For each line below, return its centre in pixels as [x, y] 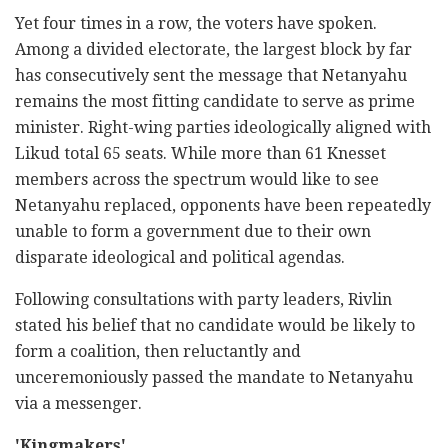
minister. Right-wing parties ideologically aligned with [223, 128]
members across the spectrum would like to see [197, 180]
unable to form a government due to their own [193, 232]
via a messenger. [78, 404]
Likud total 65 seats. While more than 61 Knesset [200, 154]
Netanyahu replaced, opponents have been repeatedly [223, 206]
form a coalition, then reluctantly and [158, 352]
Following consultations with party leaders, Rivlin [203, 300]
